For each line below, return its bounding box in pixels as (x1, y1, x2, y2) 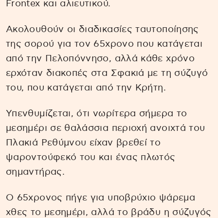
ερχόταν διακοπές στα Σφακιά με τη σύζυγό (6, 69, 208, 78)
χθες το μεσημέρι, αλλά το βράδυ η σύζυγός (6, 207, 212, 217)
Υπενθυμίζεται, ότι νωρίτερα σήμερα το (6, 109, 187, 119)
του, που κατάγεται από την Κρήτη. (6, 83, 166, 93)
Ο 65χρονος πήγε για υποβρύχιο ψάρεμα (6, 193, 195, 202)
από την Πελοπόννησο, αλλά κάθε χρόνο (6, 54, 195, 64)
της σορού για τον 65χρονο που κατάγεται (6, 39, 203, 49)
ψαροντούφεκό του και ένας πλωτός (6, 153, 176, 163)
